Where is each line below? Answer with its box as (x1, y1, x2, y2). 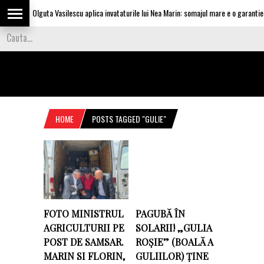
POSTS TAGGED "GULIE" (92, 113, 166, 125)
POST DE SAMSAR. (44, 236, 124, 248)
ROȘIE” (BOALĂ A (136, 236, 213, 248)
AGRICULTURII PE (44, 222, 124, 234)
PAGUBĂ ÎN (136, 207, 185, 220)
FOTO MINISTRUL (44, 207, 124, 220)
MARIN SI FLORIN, (44, 250, 125, 262)
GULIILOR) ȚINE (136, 250, 209, 262)
